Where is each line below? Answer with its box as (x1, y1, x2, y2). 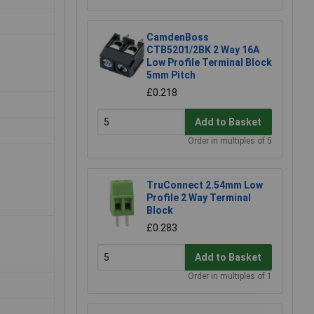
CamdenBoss (146, 32, 209, 43)
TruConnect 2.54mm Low (146, 179, 263, 191)
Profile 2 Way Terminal (146, 192, 251, 204)
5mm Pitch (146, 69, 196, 81)
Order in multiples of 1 (188, 271, 272, 282)
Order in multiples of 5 (188, 136, 272, 146)
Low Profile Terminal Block (146, 57, 272, 69)
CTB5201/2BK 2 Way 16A (146, 44, 259, 56)
